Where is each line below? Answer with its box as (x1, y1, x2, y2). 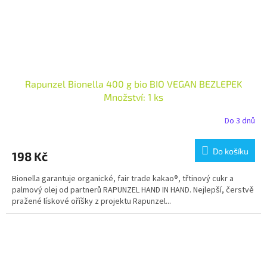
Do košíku (213, 145, 249, 156)
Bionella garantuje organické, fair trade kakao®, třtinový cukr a (12, 172, 234, 185)
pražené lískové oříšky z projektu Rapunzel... (12, 195, 171, 207)
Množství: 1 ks (104, 91, 163, 103)
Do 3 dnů (225, 115, 255, 128)
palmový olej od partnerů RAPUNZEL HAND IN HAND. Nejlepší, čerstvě (12, 184, 254, 196)
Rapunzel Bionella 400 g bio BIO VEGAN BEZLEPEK (25, 77, 242, 89)
